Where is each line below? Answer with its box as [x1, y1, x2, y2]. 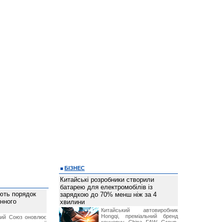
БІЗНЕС [64, 165, 85, 171]
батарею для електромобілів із [60, 183, 153, 191]
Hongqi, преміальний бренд [101, 213, 178, 219]
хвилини [60, 198, 85, 206]
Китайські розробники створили [60, 176, 154, 183]
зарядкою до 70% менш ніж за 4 [60, 191, 157, 198]
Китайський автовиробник [101, 207, 178, 213]
